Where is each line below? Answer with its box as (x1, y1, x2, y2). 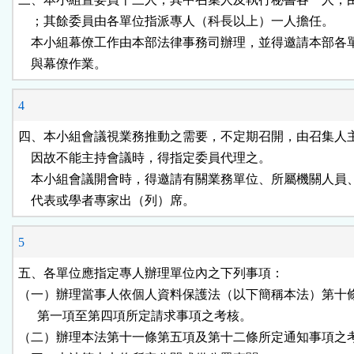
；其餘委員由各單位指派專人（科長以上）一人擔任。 (18, 14, 334, 28)
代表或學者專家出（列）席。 (18, 194, 195, 208)
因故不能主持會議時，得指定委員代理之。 (18, 151, 271, 165)
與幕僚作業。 (18, 57, 107, 71)
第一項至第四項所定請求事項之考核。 (18, 309, 252, 323)
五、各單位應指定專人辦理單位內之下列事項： (18, 266, 284, 281)
